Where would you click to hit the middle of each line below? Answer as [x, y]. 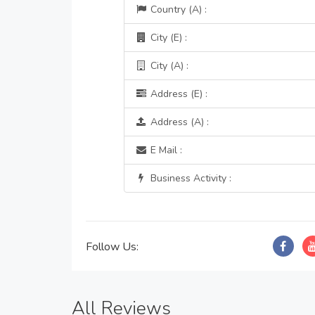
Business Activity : [189, 178]
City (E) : [167, 38]
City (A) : [168, 66]
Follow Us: [112, 247]
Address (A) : [178, 122]
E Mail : [165, 150]
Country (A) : [177, 9]
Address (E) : [177, 94]
